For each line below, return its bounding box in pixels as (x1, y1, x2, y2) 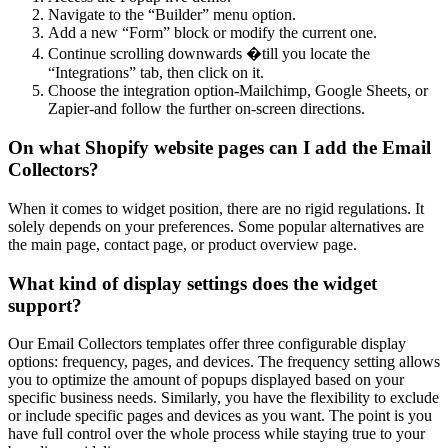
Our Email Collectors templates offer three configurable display (8, 335, 406, 353)
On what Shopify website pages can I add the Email (8, 137, 431, 159)
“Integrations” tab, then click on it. (48, 64, 264, 82)
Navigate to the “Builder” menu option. (48, 6, 296, 24)
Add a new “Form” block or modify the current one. (48, 24, 377, 42)
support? (8, 294, 82, 316)
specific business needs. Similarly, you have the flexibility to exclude (8, 389, 439, 407)
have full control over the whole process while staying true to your (8, 425, 425, 443)
